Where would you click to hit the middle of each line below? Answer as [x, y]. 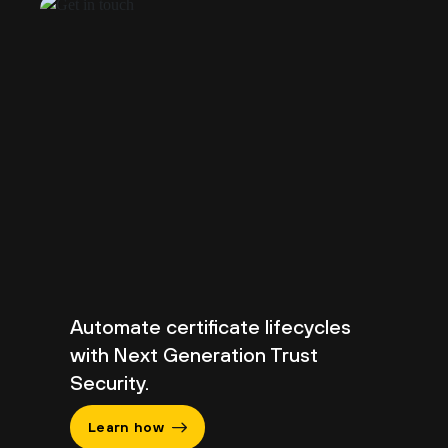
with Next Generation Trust [194, 354]
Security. [109, 382]
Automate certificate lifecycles [210, 326]
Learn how [126, 426]
